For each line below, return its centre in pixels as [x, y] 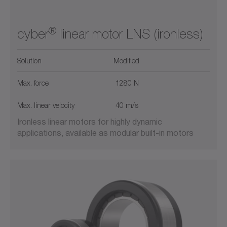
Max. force [33, 83]
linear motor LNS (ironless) [130, 34]
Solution [29, 61]
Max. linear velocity [46, 105]
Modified [126, 61]
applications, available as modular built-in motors [105, 133]
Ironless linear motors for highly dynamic [90, 122]
